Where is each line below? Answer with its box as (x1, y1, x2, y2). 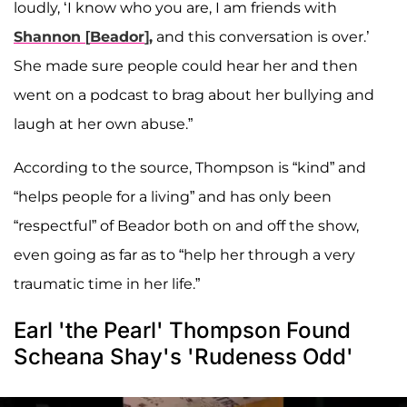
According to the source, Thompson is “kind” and (14, 159, 366, 177)
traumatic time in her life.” (14, 275, 200, 293)
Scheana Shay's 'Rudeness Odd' (14, 343, 353, 371)
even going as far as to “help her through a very (14, 246, 355, 264)
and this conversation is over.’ (153, 28, 370, 46)
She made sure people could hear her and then (14, 57, 358, 75)
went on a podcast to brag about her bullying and (14, 86, 374, 104)
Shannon (14, 28, 85, 46)
